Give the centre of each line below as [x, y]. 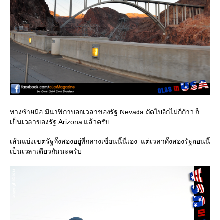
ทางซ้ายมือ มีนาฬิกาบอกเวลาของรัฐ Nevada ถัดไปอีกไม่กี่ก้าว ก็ [105, 112]
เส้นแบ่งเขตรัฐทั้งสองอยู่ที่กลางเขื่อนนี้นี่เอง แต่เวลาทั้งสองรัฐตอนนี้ [110, 141]
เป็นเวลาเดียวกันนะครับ [46, 151]
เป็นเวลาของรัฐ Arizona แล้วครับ [62, 122]
